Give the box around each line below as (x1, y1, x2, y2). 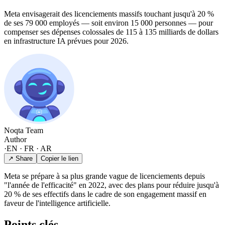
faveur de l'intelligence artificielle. (4, 198, 110, 207)
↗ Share (8, 154, 33, 162)
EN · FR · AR (7, 144, 52, 153)
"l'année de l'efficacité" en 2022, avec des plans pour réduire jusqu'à (4, 180, 219, 189)
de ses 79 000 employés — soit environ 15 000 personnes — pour (4, 18, 213, 27)
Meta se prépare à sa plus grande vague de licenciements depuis (4, 171, 205, 180)
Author (4, 135, 27, 144)
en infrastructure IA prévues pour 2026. (4, 36, 129, 45)
